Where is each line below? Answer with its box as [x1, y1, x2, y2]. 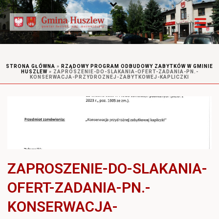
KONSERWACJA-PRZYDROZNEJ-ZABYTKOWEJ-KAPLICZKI [30, 74, 189, 80]
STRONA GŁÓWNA [6, 64, 55, 69]
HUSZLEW [21, 69, 47, 74]
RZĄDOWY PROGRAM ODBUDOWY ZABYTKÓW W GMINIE [61, 64, 213, 69]
